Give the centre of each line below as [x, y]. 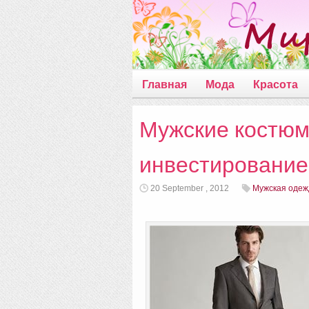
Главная [165, 84]
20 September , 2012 [190, 188]
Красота [276, 84]
